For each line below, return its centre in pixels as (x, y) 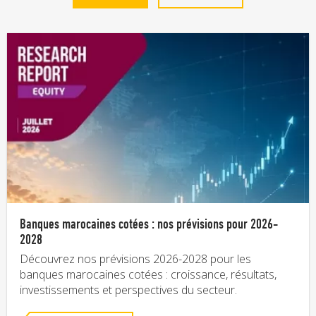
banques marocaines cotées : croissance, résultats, (148, 274)
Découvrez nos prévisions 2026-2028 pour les (135, 259)
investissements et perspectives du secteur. (128, 290)
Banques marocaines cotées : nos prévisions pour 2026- (149, 223)
